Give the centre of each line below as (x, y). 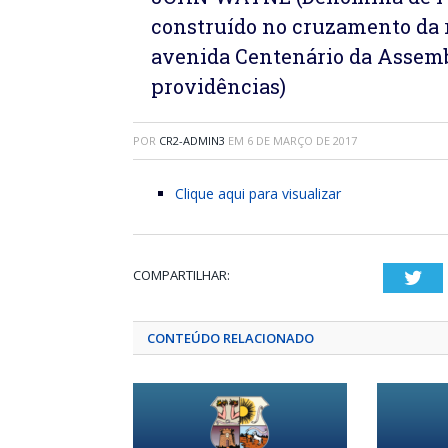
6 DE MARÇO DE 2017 (302, 140)
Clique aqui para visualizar (258, 193)
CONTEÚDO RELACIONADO (230, 338)
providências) (218, 86)
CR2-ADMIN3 (192, 140)
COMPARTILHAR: (181, 275)
